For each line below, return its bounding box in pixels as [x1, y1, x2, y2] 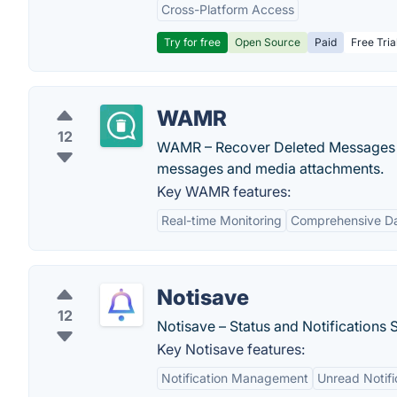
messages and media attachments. [157, 160, 384, 177]
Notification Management [161, 370, 308, 385]
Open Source [235, 35, 300, 49]
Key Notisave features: [157, 340, 305, 358]
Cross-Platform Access [161, 2, 294, 17]
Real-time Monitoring [161, 213, 282, 228]
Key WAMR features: [157, 183, 291, 200]
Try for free [164, 35, 221, 49]
